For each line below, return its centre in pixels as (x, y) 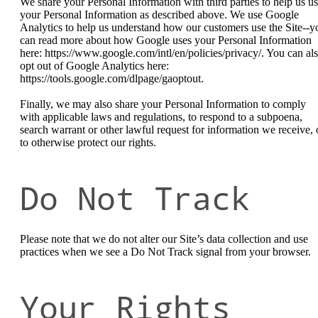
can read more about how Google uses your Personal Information (166, 40)
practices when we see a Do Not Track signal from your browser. (165, 251)
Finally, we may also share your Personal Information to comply (163, 104)
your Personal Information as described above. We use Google (159, 15)
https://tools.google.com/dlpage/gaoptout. (112, 79)
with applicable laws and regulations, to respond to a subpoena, (161, 116)
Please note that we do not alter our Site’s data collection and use (164, 238)
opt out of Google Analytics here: (94, 66)
